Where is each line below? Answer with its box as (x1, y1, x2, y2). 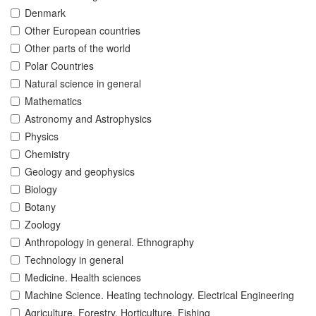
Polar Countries (25, 59, 94, 73)
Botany (25, 200, 56, 214)
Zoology (25, 217, 61, 232)
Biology (25, 182, 57, 197)
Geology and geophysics (25, 164, 135, 179)
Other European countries (25, 23, 140, 38)
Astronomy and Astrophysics (25, 111, 152, 126)
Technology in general (25, 253, 123, 267)
